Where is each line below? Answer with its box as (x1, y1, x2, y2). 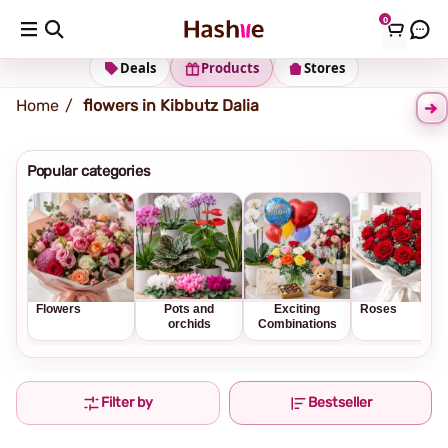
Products (201, 59, 259, 77)
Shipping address (57, 15, 167, 33)
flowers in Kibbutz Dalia (83, 96, 259, 115)
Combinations (257, 317, 337, 331)
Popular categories (27, 162, 151, 180)
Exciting (274, 302, 320, 316)
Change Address (167, 15, 259, 33)
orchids (167, 317, 211, 331)
